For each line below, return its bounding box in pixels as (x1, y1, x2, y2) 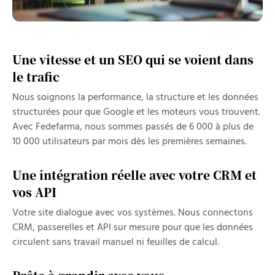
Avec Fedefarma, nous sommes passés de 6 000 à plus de (12, 119, 254, 135)
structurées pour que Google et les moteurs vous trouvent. (12, 104, 260, 120)
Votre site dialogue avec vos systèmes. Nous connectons (12, 205, 253, 221)
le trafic (12, 68, 60, 85)
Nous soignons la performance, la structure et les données (12, 90, 258, 106)
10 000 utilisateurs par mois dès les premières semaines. (12, 134, 247, 150)
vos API (12, 184, 56, 200)
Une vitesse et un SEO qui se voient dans (12, 51, 254, 68)
